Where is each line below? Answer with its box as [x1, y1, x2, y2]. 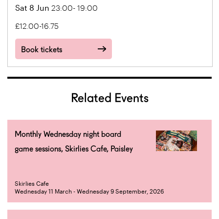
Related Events [70, 90, 149, 105]
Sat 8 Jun [15, 3, 49, 12]
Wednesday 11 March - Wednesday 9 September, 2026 [15, 188, 164, 195]
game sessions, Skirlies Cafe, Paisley [15, 144, 133, 153]
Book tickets [21, 45, 62, 54]
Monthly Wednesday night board [15, 130, 121, 139]
